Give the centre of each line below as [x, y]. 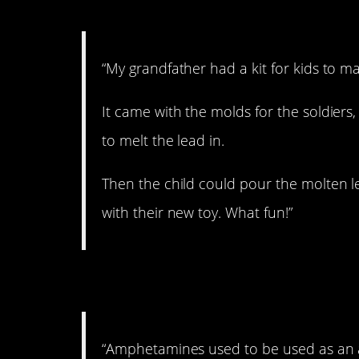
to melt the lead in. [163, 141]
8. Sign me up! [180, 281]
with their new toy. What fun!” [197, 213]
